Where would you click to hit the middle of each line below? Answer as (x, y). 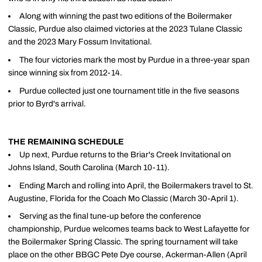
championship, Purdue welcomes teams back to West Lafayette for (129, 229)
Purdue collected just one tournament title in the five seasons (129, 91)
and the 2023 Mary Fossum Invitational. (80, 42)
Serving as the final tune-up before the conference (110, 216)
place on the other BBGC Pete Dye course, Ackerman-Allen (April (127, 255)
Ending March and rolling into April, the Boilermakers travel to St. (136, 185)
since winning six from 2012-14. (65, 73)
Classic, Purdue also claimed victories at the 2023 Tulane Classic (125, 29)
